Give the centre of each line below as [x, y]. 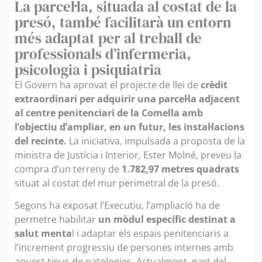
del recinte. [41, 141]
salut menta [43, 234]
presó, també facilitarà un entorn [123, 22]
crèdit [213, 85]
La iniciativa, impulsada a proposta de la [156, 141]
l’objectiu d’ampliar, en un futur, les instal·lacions [130, 127]
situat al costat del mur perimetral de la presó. [117, 183]
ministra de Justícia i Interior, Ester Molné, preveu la [128, 155]
